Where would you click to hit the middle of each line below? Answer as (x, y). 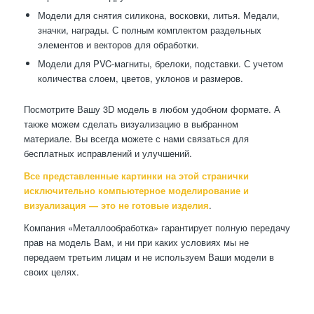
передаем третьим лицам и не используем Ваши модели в (149, 257)
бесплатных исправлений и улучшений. (108, 153)
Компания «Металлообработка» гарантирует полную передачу (157, 228)
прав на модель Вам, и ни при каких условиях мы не (136, 243)
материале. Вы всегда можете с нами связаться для (136, 139)
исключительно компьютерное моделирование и (136, 191)
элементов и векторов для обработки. (118, 45)
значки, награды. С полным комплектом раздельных (149, 30)
